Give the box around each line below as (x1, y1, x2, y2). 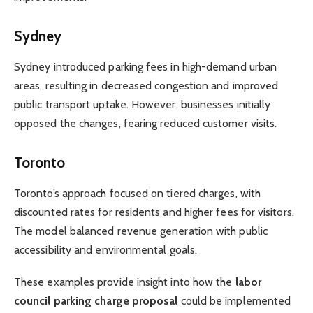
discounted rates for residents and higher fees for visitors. (14, 205, 294, 219)
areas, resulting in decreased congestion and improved (14, 78, 279, 92)
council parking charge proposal (14, 294, 178, 308)
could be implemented (177, 294, 291, 308)
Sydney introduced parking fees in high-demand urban (14, 59, 277, 73)
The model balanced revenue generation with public (14, 224, 268, 238)
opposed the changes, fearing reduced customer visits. (14, 116, 277, 130)
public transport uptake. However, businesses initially (14, 97, 271, 111)
